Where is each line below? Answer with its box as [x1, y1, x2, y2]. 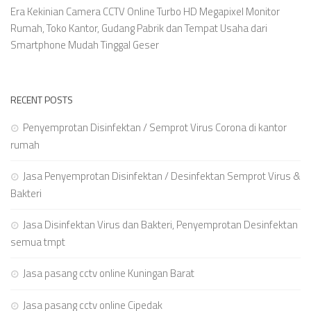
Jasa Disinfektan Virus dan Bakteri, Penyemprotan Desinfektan [23, 217, 298, 233]
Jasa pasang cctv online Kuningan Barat [23, 265, 194, 282]
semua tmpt [10, 234, 65, 251]
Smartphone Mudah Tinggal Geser [10, 37, 159, 53]
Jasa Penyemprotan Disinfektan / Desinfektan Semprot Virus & [23, 168, 301, 185]
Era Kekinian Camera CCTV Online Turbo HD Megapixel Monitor [10, 3, 280, 20]
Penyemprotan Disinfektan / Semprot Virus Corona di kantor [23, 119, 287, 136]
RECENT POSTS [10, 92, 73, 108]
